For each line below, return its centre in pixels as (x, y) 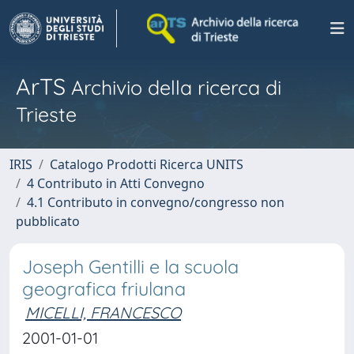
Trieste (46, 114)
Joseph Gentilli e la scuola (130, 267)
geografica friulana (104, 289)
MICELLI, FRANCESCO (103, 313)
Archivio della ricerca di (173, 87)
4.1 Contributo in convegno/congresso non (156, 202)
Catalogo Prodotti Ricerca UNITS (147, 164)
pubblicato (48, 221)
